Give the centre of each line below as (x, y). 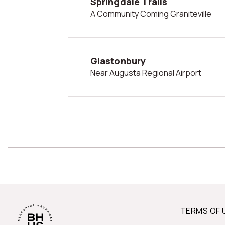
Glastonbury (118, 61)
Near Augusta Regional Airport (148, 73)
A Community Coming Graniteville (153, 13)
